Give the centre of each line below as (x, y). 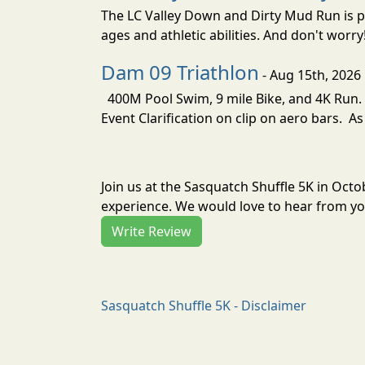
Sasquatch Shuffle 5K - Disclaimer (204, 305)
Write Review (152, 231)
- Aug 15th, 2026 (310, 75)
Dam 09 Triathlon (180, 72)
